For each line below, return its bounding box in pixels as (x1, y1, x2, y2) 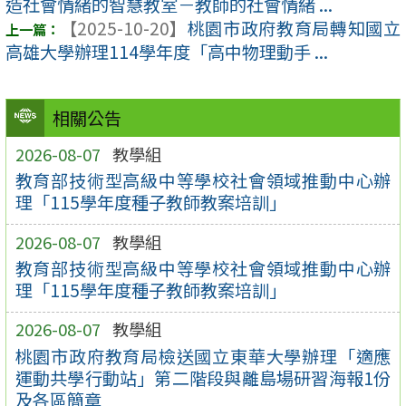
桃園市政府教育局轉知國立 (187, 15, 401, 42)
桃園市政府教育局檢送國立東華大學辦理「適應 (14, 343, 391, 369)
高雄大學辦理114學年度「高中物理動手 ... (5, 39, 328, 65)
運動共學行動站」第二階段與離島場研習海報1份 (14, 364, 391, 391)
